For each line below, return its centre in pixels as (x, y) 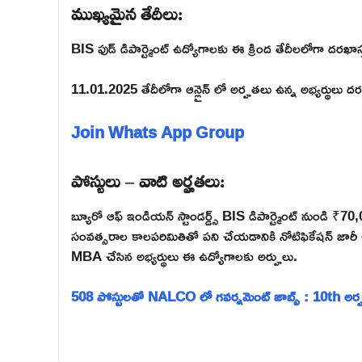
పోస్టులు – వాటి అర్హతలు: (148, 178)
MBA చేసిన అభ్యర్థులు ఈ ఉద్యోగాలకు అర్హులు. (184, 255)
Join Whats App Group (158, 131)
